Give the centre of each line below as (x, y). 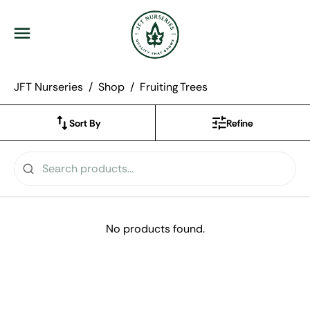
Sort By (84, 123)
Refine (240, 123)
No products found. (155, 229)
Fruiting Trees (174, 87)
